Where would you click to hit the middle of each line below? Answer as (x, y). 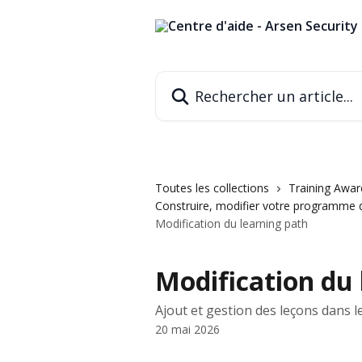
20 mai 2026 (187, 329)
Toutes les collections (212, 188)
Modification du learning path (232, 223)
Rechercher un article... (222, 80)
